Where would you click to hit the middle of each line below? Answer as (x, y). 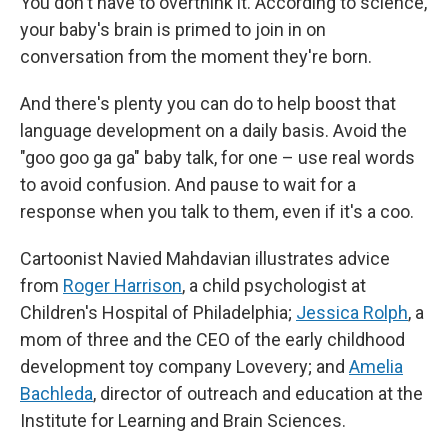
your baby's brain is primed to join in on (173, 29)
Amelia (376, 366)
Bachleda (56, 393)
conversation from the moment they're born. (196, 56)
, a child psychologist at (274, 285)
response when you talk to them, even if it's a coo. (217, 211)
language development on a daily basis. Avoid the (213, 130)
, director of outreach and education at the (258, 393)
